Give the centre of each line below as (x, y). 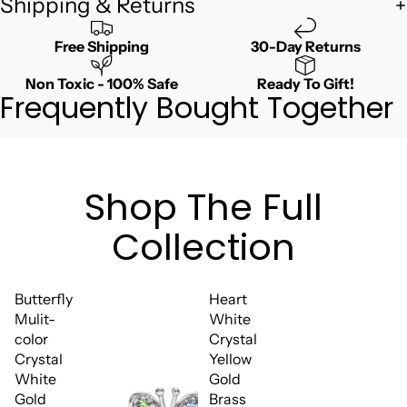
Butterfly (44, 299)
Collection (203, 248)
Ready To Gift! (305, 84)
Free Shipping (102, 47)
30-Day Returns (305, 47)
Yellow (230, 359)
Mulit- (35, 319)
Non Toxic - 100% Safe (102, 84)
